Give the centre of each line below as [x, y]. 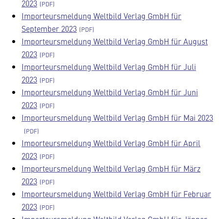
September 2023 [49, 28]
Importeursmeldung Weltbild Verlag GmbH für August [115, 41]
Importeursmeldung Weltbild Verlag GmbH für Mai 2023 [117, 117]
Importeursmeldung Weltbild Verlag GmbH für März [111, 168]
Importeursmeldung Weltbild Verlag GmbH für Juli [109, 66]
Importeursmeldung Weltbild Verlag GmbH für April [111, 143]
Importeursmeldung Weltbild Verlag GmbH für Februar [116, 194]
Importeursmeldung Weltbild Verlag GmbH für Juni [110, 92]
